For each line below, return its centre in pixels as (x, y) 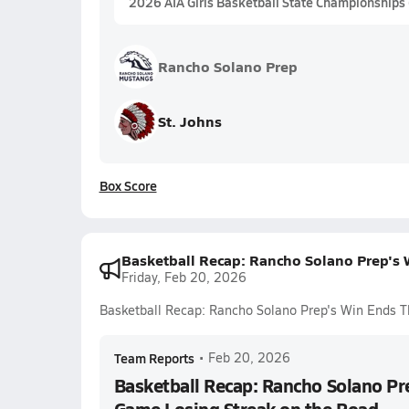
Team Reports (154, 358)
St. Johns (189, 121)
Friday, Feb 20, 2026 (184, 277)
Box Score (128, 185)
